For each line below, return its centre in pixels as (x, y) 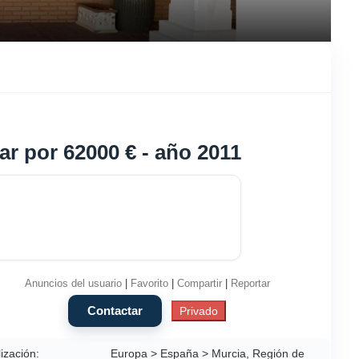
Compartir (199, 284)
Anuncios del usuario (73, 284)
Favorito (149, 284)
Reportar (250, 284)
